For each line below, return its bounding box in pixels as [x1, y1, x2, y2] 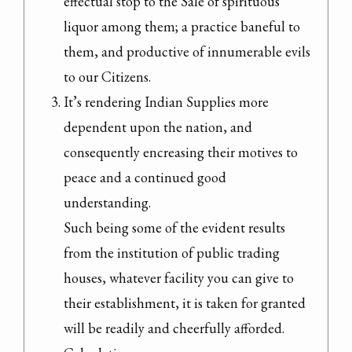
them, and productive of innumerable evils [64, 42, 310, 60]
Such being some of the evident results [64, 218, 285, 236]
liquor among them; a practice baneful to [64, 16, 300, 35]
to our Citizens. [64, 67, 151, 86]
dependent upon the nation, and [64, 117, 252, 136]
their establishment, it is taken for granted [64, 293, 306, 312]
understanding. [64, 192, 151, 211]
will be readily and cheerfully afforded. [64, 318, 284, 337]
